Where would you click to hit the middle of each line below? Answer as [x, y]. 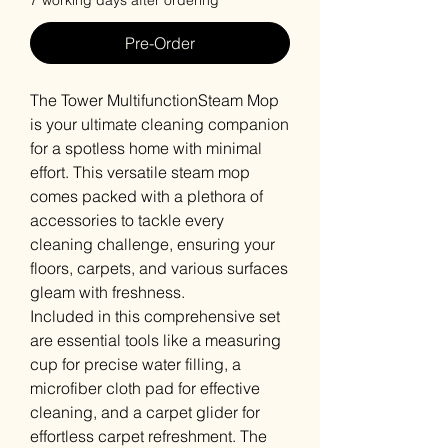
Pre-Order [160, 43]
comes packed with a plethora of [146, 196]
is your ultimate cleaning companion [159, 124]
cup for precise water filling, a [135, 364]
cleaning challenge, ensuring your [152, 244]
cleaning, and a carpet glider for [145, 412]
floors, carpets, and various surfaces [159, 268]
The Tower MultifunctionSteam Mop [154, 100]
